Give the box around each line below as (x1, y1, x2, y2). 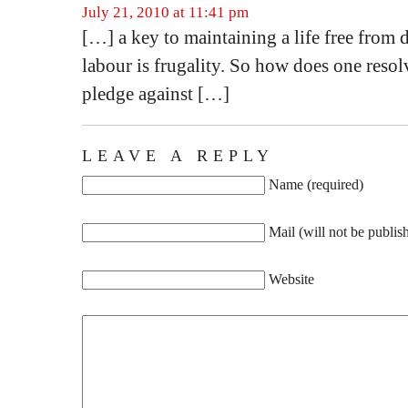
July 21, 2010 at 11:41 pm (82, 4, 249, 21)
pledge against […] (82, 83, 229, 105)
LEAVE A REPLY (82, 147, 274, 165)
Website (269, 271, 314, 287)
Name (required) (269, 177, 363, 192)
